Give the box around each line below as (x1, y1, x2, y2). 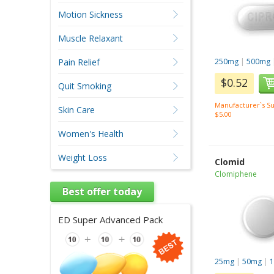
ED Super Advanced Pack (57, 213, 163, 226)
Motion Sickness (57, 9, 123, 20)
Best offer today (62, 185, 142, 198)
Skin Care (57, 104, 95, 116)
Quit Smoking (57, 80, 111, 92)
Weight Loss (57, 152, 107, 163)
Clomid (215, 156, 245, 168)
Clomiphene (215, 169, 257, 179)
